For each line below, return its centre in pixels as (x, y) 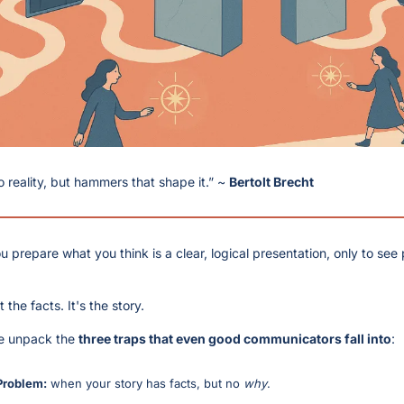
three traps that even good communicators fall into (235, 338)
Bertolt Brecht (271, 181)
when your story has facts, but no (145, 383)
